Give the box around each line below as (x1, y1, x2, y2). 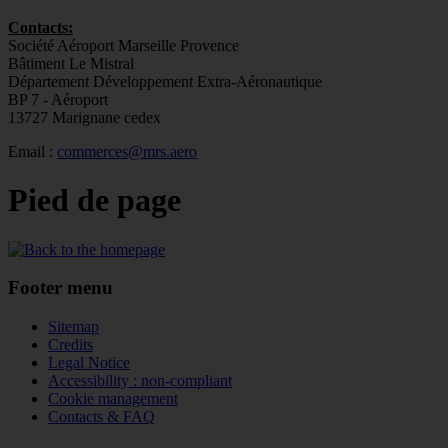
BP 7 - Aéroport (8, 90, 108, 108)
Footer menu (8, 277, 113, 299)
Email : (8, 142, 57, 160)
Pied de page (8, 182, 181, 219)
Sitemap (48, 318, 99, 336)
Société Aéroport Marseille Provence (8, 36, 239, 54)
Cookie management (48, 390, 178, 408)
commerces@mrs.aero (57, 142, 197, 160)
